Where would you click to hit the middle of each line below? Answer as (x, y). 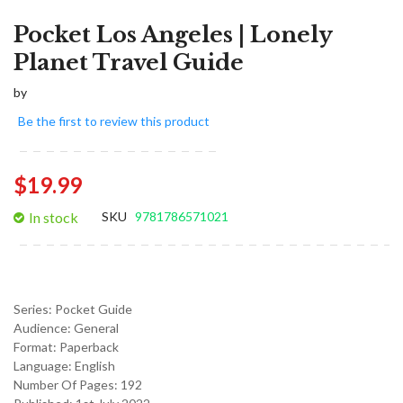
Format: (36, 346)
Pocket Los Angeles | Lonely (173, 35)
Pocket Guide (94, 309)
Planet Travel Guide (129, 63)
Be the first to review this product (114, 121)
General (96, 327)
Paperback (89, 346)
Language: (44, 365)
